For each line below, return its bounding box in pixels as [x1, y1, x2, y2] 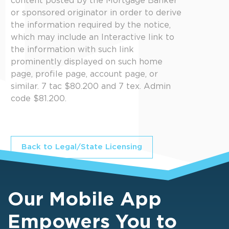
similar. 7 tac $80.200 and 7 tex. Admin [11, 83, 171, 90]
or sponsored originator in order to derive [11, 9, 181, 17]
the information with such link [11, 46, 134, 54]
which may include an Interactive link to [11, 34, 174, 41]
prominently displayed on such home [11, 58, 163, 66]
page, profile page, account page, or [11, 71, 158, 78]
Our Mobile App [8, 192, 162, 209]
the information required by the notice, [11, 21, 171, 29]
